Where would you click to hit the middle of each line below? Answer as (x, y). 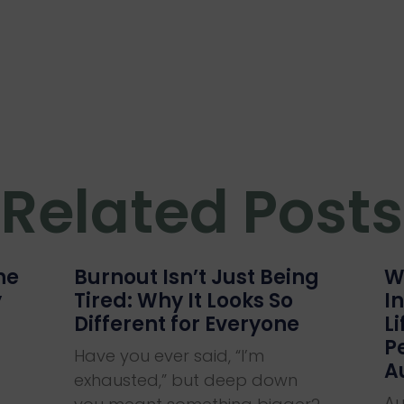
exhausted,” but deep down (186, 381)
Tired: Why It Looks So (184, 301)
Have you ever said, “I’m (170, 356)
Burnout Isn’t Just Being (197, 278)
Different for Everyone (187, 325)
